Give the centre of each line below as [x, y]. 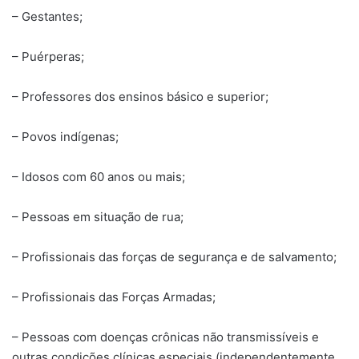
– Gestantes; [47, 16]
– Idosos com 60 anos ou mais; [99, 176]
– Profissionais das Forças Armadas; [114, 296]
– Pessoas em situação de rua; [98, 216]
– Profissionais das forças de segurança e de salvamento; [174, 256]
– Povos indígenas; [65, 136]
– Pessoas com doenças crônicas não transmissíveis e [165, 337]
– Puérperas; [48, 56]
